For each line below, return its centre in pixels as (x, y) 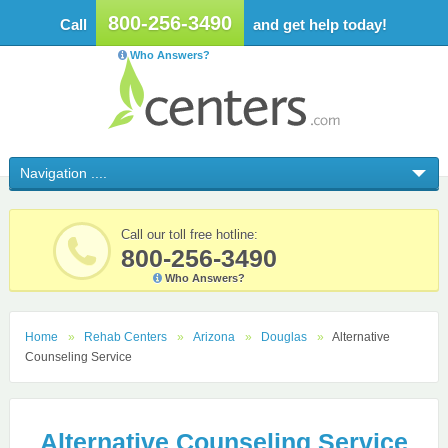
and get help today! (318, 24)
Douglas (283, 337)
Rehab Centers (125, 337)
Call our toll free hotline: (189, 234)
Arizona (213, 337)
